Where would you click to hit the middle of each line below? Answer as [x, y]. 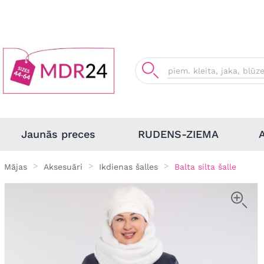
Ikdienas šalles [128, 166]
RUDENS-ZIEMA [178, 134]
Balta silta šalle [205, 166]
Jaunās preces [58, 134]
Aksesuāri [63, 166]
